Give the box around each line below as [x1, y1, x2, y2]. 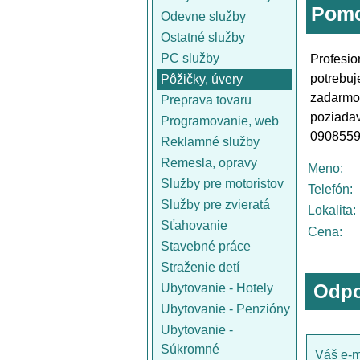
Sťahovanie [161, 219, 227, 232]
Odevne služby [161, 10, 246, 23]
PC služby [161, 51, 219, 65]
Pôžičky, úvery [161, 72, 243, 86]
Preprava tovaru [161, 93, 252, 107]
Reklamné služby [161, 135, 260, 149]
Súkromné [161, 342, 219, 356]
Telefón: [308, 182, 353, 196]
